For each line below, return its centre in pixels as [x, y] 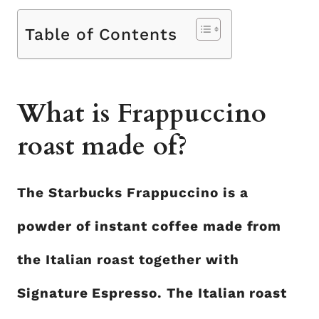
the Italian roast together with [128, 260]
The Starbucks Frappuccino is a [133, 193]
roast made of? [103, 146]
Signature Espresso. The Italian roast [152, 293]
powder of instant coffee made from [150, 226]
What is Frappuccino [142, 114]
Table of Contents [101, 35]
